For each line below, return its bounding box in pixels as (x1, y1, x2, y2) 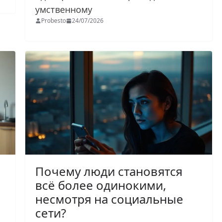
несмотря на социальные (35, 191, 184, 208)
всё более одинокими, (35, 177, 166, 194)
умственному (35, 3, 95, 15)
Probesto (41, 16, 66, 25)
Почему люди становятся (35, 163, 183, 180)
